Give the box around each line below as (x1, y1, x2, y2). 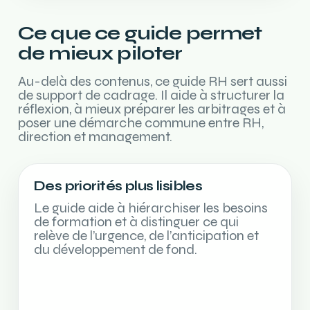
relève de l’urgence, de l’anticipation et (34, 227, 259, 244)
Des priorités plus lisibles (34, 178, 203, 194)
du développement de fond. (34, 241, 197, 258)
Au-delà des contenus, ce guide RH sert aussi (18, 73, 287, 90)
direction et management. (18, 128, 172, 145)
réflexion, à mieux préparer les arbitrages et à (18, 100, 286, 118)
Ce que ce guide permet (18, 21, 262, 45)
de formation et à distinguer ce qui (34, 213, 239, 230)
